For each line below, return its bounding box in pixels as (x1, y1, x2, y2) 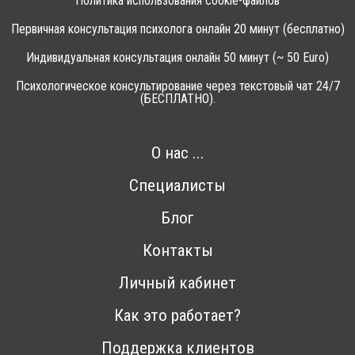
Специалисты (129, 176, 226, 196)
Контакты (142, 241, 213, 261)
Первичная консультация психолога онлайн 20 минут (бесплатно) (10, 21, 345, 37)
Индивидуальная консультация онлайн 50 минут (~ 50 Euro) (26, 50, 329, 66)
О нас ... (151, 143, 204, 163)
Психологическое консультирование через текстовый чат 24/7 (15, 78, 340, 94)
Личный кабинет (119, 273, 236, 293)
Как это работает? (114, 306, 241, 326)
